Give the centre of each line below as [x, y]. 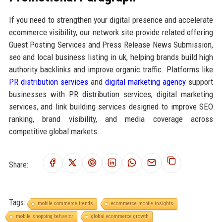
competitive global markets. [54, 132]
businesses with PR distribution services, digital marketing [111, 94]
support [200, 82]
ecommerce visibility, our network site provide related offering [111, 32]
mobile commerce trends [65, 204]
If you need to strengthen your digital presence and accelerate [111, 20]
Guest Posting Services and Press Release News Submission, [111, 45]
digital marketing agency [146, 82]
